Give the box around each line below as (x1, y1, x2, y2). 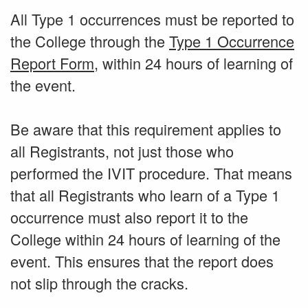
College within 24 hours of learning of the (10, 228, 280, 250)
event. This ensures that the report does (10, 250, 274, 272)
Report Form (10, 52, 94, 74)
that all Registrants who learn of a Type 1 (10, 184, 280, 206)
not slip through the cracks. (10, 272, 188, 294)
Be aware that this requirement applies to (10, 118, 281, 140)
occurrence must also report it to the (10, 206, 248, 228)
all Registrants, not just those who (10, 140, 234, 162)
